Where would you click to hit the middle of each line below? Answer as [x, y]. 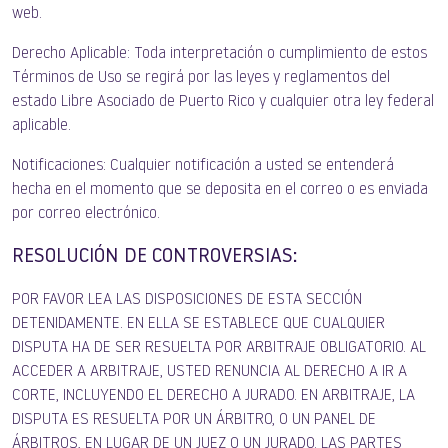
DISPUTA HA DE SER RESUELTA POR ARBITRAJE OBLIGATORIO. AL [219, 348]
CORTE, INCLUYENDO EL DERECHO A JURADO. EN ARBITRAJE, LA [213, 396]
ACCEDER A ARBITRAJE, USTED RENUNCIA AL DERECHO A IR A [209, 372]
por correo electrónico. [86, 214]
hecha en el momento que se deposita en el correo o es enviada [220, 190]
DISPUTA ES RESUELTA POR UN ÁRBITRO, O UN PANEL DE [194, 420]
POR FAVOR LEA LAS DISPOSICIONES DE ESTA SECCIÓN [187, 300]
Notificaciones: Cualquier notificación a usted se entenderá [203, 166]
